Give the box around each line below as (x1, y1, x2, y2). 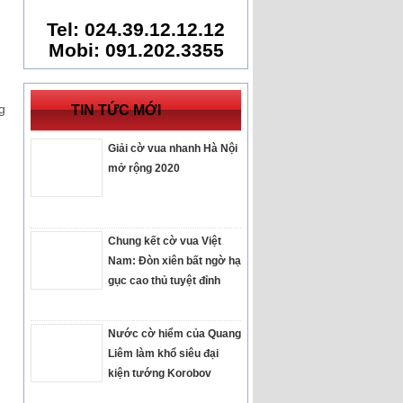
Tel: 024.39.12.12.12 (47, 19, 225, 40)
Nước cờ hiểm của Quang (108, 327, 241, 340)
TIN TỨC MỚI (71, 103, 161, 118)
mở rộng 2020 (108, 162, 180, 175)
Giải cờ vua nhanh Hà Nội (108, 142, 237, 155)
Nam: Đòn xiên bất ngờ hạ (108, 255, 241, 267)
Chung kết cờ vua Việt (108, 235, 221, 247)
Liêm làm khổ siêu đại (108, 347, 219, 360)
